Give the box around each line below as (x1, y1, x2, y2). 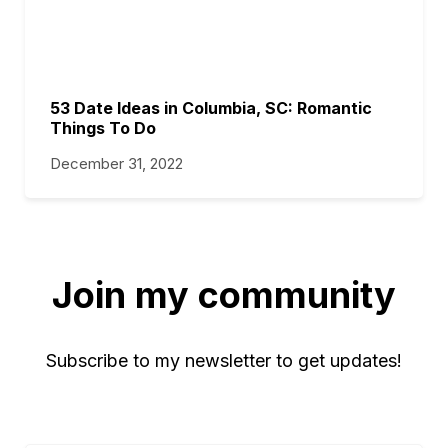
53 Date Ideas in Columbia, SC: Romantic (50, 98, 372, 118)
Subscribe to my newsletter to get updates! (46, 350, 402, 371)
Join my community (52, 273, 396, 317)
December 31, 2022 (50, 154, 183, 173)
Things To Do (50, 118, 156, 138)
